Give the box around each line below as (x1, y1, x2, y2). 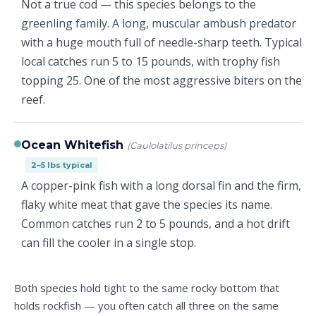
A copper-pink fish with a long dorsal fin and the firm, (21, 178, 301, 193)
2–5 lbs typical (31, 159, 92, 170)
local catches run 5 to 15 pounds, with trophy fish (21, 54, 280, 69)
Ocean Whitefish (21, 138, 127, 152)
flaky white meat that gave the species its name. (21, 197, 272, 212)
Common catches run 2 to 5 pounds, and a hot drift (21, 216, 290, 231)
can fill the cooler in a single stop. (21, 235, 196, 250)
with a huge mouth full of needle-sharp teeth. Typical (21, 35, 302, 50)
